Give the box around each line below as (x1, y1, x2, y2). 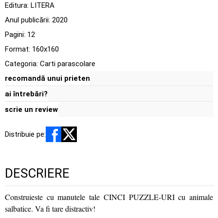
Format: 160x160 (5, 45, 59, 54)
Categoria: (5, 59, 40, 68)
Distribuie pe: (5, 130, 46, 139)
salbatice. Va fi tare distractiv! (5, 203, 95, 214)
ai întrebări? (5, 90, 48, 98)
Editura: (5, 1, 31, 10)
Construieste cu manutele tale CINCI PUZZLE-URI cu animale (5, 192, 213, 202)
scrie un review (5, 105, 58, 114)
